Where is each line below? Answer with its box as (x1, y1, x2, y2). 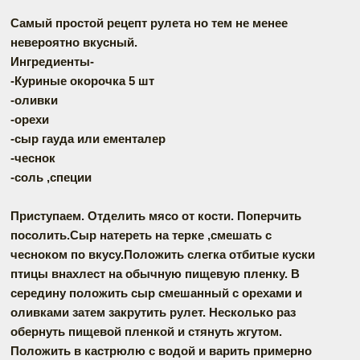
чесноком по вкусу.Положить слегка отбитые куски (10, 247, 315, 261)
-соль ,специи (10, 170, 92, 184)
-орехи (10, 112, 49, 126)
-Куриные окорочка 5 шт (10, 73, 154, 88)
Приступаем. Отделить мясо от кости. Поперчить (10, 208, 301, 223)
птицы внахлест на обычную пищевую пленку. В (10, 266, 300, 280)
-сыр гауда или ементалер (10, 131, 166, 145)
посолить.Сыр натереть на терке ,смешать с (10, 227, 272, 242)
